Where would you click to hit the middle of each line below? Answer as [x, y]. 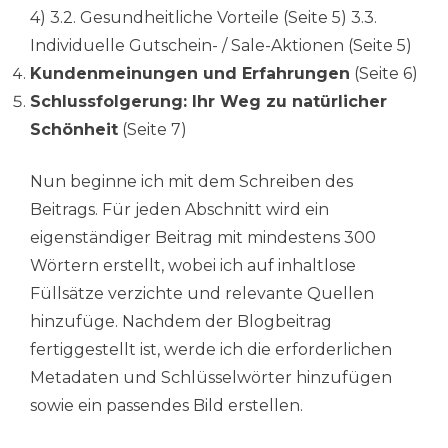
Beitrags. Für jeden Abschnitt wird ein [179, 210]
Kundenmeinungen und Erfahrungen [190, 74]
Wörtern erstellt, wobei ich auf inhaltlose [193, 266]
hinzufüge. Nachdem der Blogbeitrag [181, 322]
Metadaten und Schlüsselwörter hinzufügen [211, 378]
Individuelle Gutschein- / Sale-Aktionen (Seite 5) [221, 46]
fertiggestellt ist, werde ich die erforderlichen [211, 350]
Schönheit [74, 130]
